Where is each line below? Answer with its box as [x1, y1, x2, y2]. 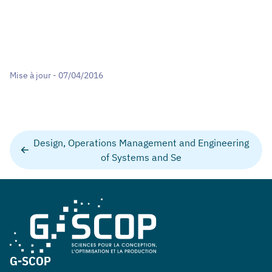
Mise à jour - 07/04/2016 [10, 69, 103, 81]
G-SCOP [10, 252, 51, 269]
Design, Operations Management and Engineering [33, 136, 250, 149]
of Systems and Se [101, 151, 182, 163]
